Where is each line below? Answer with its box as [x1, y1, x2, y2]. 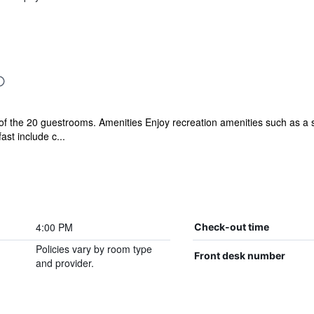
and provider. [35, 256, 94, 270]
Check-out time [193, 221, 269, 233]
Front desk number [193, 250, 285, 261]
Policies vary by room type [35, 242, 152, 256]
